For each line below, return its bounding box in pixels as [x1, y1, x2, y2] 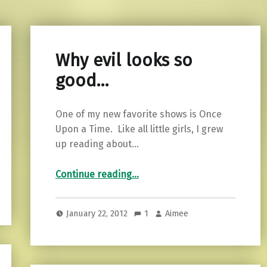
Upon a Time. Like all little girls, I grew [55, 123, 223, 135]
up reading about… [55, 138, 139, 150]
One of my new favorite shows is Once [55, 108, 222, 120]
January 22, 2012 [66, 208, 131, 219]
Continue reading [55, 168, 132, 180]
